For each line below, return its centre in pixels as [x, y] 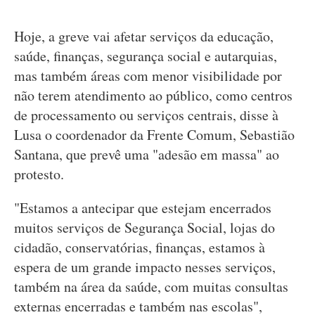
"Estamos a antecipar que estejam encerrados [143, 208]
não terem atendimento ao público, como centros [153, 95]
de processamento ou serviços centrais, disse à [146, 115]
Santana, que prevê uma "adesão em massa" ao [147, 154]
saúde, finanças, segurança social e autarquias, [146, 56]
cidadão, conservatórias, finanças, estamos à [140, 247]
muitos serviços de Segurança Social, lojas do [144, 227]
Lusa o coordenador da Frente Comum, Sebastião [154, 135]
